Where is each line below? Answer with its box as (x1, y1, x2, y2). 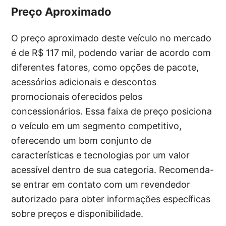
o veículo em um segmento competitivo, (11, 121, 182, 132)
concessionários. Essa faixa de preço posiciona (11, 106, 212, 117)
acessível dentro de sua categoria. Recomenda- (11, 164, 214, 176)
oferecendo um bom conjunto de (11, 135, 152, 146)
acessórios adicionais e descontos (11, 77, 157, 88)
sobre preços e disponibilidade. (11, 208, 144, 219)
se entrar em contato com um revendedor (11, 179, 191, 190)
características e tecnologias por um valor (11, 150, 190, 161)
